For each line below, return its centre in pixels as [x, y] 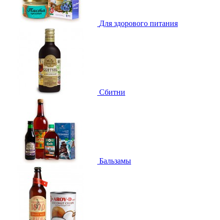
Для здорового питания [138, 23]
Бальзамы [115, 161]
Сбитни [112, 92]
